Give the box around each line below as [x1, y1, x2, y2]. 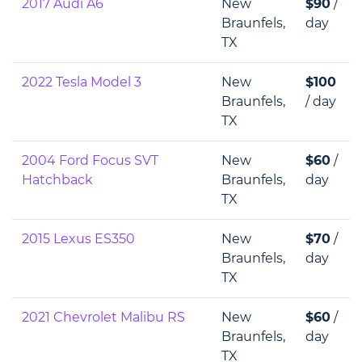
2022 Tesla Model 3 [22, 74, 141, 90]
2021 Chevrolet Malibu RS [22, 309, 185, 325]
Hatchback [22, 172, 93, 187]
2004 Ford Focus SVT [22, 153, 158, 168]
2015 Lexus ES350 [22, 231, 135, 246]
